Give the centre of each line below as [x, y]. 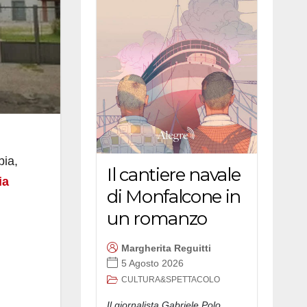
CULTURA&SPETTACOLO [171, 279]
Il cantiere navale [174, 174]
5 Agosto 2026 [152, 263]
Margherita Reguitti [166, 248]
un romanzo [157, 218]
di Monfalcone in [174, 196]
